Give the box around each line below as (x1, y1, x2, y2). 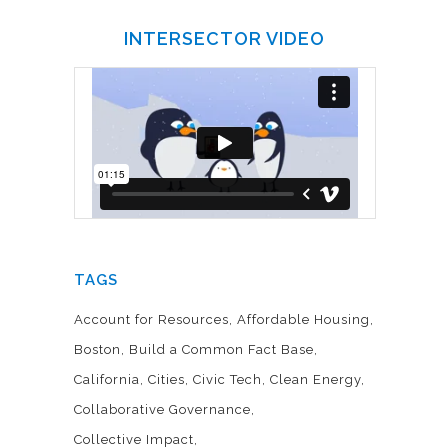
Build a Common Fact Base (129, 342, 314, 358)
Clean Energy (270, 372, 361, 388)
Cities (148, 372, 185, 388)
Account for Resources (74, 312, 229, 328)
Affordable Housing (237, 312, 370, 328)
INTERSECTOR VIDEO (123, 28, 325, 50)
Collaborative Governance (74, 402, 251, 418)
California (74, 372, 140, 388)
